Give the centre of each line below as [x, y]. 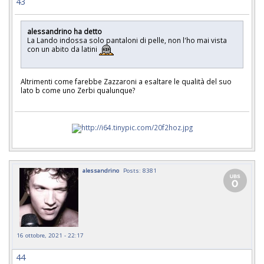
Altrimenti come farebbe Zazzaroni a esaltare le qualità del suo [126, 82]
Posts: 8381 [140, 171]
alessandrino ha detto [65, 31]
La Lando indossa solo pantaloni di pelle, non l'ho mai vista [127, 40]
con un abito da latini [63, 49]
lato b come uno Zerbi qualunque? [78, 90]
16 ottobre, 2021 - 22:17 [50, 235]
